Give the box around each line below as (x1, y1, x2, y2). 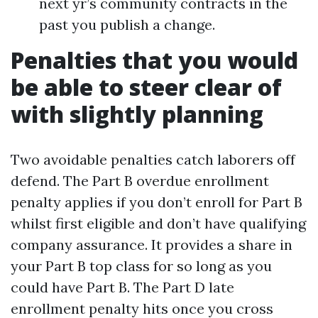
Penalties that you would (11, 45, 298, 75)
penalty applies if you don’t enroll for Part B (11, 193, 302, 211)
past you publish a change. (39, 16, 215, 33)
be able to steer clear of (11, 72, 282, 102)
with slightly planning (11, 99, 263, 129)
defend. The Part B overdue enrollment (11, 172, 269, 190)
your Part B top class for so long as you (11, 257, 272, 275)
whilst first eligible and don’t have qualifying (11, 214, 306, 232)
